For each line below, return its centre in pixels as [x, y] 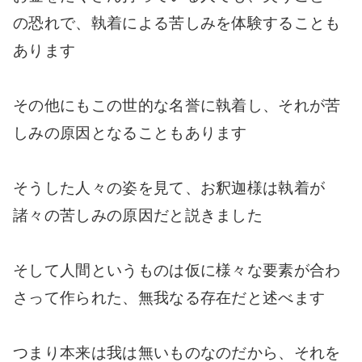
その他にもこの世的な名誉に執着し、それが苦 [177, 106]
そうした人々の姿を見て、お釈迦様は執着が [169, 188]
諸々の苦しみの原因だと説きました [138, 216]
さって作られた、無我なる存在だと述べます [169, 298]
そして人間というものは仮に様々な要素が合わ [177, 271]
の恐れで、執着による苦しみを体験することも [177, 23]
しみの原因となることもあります [130, 133]
